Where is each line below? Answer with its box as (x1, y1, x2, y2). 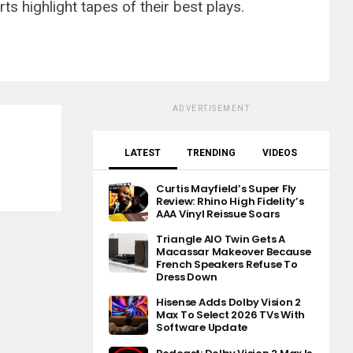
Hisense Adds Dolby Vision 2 (156, 295, 301, 310)
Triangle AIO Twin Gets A (156, 232, 285, 247)
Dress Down (156, 269, 217, 284)
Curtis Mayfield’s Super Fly (156, 181, 296, 196)
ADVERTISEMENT (172, 104, 251, 113)
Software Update (156, 320, 248, 335)
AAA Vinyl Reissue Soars (156, 206, 281, 221)
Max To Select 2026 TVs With (156, 307, 305, 322)
